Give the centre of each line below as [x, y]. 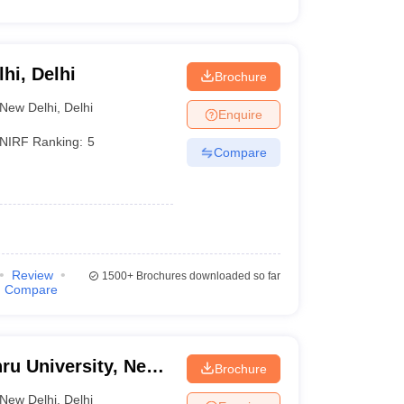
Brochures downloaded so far [207, 276]
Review [32, 275]
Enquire [240, 114]
